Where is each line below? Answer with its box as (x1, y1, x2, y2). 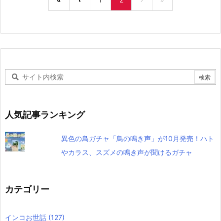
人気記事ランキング (5, 110, 85, 120)
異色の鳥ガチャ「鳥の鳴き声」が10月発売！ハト (61, 134, 214, 143)
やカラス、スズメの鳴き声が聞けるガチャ (61, 148, 192, 156)
